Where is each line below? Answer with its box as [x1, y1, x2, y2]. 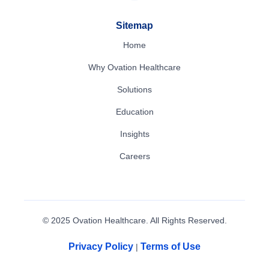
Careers [119, 151, 150, 161]
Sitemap [116, 20, 153, 31]
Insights [119, 129, 150, 139]
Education [115, 107, 154, 116]
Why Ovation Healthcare [88, 62, 181, 72]
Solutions [117, 85, 152, 94]
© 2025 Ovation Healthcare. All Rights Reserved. [42, 216, 227, 225]
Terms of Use [141, 241, 201, 252]
